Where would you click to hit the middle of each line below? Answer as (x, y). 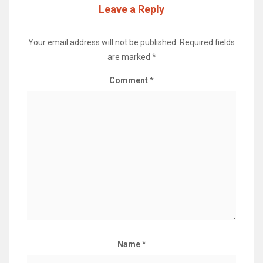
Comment (129, 81)
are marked (129, 57)
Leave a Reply (131, 9)
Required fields (207, 43)
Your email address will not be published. (103, 43)
